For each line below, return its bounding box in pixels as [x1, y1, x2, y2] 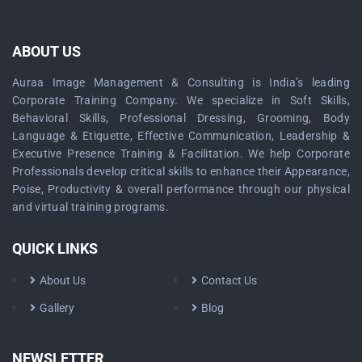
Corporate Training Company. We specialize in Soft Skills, [12, 93, 350, 107]
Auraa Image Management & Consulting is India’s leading [12, 75, 350, 89]
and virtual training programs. [12, 200, 170, 213]
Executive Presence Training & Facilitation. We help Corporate [12, 146, 350, 160]
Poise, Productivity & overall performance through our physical [12, 182, 350, 196]
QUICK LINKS [12, 239, 98, 257]
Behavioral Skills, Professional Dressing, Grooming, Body [12, 111, 350, 124]
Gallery [40, 301, 74, 314]
